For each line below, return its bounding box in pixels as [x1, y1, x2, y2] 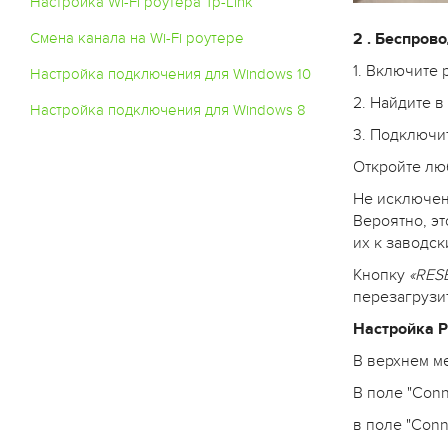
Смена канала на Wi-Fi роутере [30, 29, 244, 47]
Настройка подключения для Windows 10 [30, 65, 311, 83]
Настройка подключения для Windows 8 [30, 101, 306, 119]
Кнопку [352, 264, 409, 285]
